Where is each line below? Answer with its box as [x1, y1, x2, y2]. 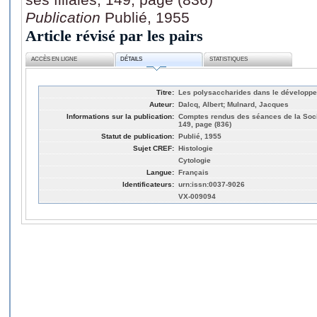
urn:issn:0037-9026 [178, 180, 245, 188]
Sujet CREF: [133, 144, 174, 152]
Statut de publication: [101, 132, 174, 140]
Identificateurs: [122, 180, 174, 188]
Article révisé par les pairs [25, 26, 203, 45]
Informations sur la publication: [67, 112, 174, 120]
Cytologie [178, 156, 211, 164]
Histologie [178, 144, 213, 152]
